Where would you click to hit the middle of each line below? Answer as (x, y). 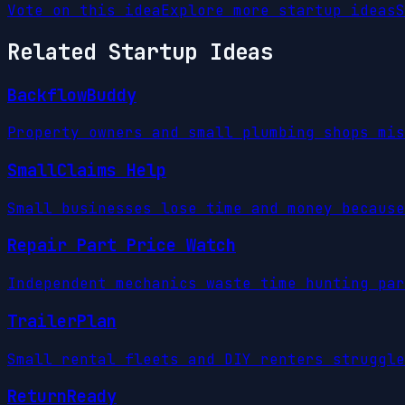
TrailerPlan (62, 321)
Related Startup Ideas (140, 52)
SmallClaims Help (87, 171)
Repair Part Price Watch (122, 246)
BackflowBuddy (72, 95)
